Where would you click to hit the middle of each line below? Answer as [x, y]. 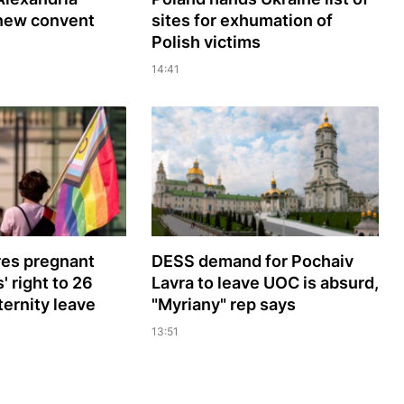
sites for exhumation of [242, 21]
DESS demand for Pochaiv [252, 262]
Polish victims [206, 42]
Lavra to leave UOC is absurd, [265, 283]
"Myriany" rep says [223, 305]
